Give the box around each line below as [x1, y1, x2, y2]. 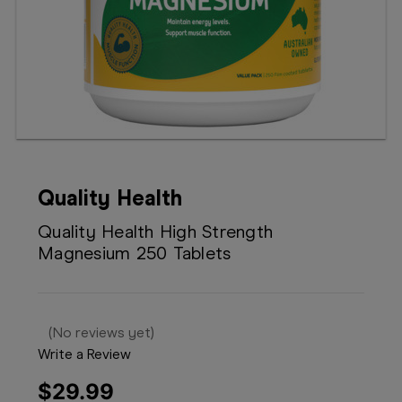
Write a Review [38, 345, 131, 363]
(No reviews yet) [48, 324, 154, 342]
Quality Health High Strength [38, 221, 273, 242]
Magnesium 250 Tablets [38, 242, 232, 264]
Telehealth [14, 31, 79, 48]
